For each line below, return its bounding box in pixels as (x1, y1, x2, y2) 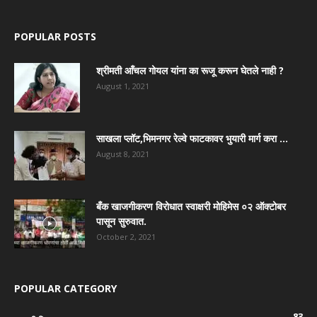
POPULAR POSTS (14, 30, 96, 44)
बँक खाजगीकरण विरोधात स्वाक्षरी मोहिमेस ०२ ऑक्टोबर (96, 200, 286, 214)
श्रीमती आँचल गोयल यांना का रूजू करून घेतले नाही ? (96, 64, 284, 78)
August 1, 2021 (96, 81, 149, 92)
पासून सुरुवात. (96, 214, 146, 229)
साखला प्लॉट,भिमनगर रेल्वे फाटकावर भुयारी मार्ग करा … (96, 132, 288, 146)
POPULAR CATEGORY (14, 282, 117, 296)
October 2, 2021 (96, 231, 156, 243)
